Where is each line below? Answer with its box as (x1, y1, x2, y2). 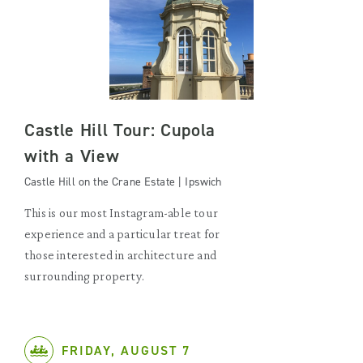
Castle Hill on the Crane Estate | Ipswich (24, 174, 222, 190)
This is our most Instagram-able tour (24, 206, 218, 220)
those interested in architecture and (24, 248, 216, 262)
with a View (24, 144, 120, 168)
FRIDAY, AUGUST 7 (62, 342, 190, 359)
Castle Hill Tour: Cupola (24, 118, 216, 142)
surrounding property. (24, 269, 145, 283)
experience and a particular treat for (24, 227, 220, 241)
